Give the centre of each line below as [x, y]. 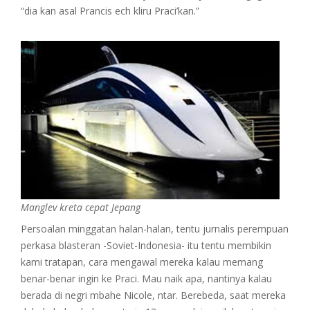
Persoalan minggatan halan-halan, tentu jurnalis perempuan [155, 228]
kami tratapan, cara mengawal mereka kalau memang [142, 262]
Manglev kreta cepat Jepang [81, 207]
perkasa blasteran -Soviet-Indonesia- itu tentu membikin [146, 245]
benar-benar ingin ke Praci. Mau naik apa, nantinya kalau [146, 278]
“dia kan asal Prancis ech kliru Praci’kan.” [110, 10]
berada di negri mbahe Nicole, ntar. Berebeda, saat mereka [153, 295]
